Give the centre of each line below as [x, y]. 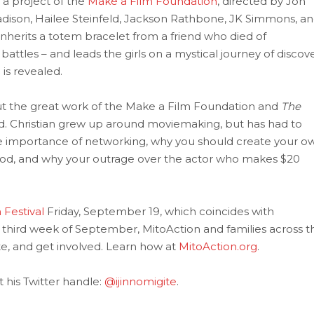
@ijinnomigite [140, 281]
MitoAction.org [218, 246]
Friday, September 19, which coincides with [159, 211]
